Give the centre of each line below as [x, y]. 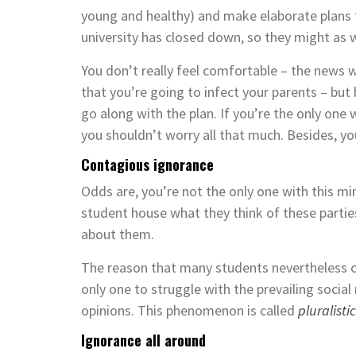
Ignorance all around [143, 340]
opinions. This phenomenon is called [190, 310]
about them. [118, 234]
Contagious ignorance [147, 164]
